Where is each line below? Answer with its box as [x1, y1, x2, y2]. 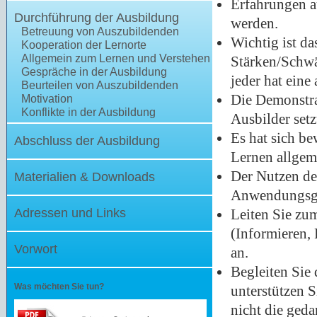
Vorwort [14, 242, 57, 256]
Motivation [21, 93, 73, 105]
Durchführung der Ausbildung [14, 11, 179, 25]
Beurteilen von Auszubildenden [21, 79, 178, 91]
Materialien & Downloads [14, 170, 155, 184]
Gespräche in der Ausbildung [21, 66, 167, 78]
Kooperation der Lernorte [21, 39, 146, 51]
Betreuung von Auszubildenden [21, 25, 179, 38]
